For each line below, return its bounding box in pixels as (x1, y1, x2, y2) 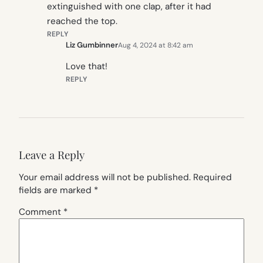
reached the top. (47, 15, 117, 28)
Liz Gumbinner (66, 40, 118, 50)
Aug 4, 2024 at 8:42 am (118, 40, 193, 50)
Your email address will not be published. (19, 171, 191, 183)
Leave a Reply (19, 147, 85, 162)
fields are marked (19, 184, 94, 196)
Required (193, 171, 232, 183)
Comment (19, 206, 63, 218)
